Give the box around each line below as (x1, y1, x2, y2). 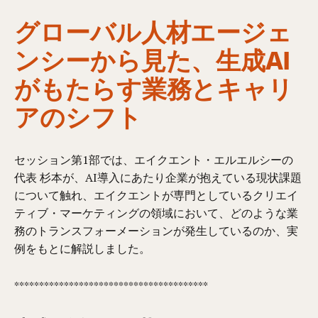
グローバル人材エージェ (14, 12, 292, 48)
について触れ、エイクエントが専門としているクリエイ (14, 187, 299, 203)
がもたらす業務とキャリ (14, 69, 294, 105)
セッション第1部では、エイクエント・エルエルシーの (14, 151, 294, 168)
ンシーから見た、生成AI (14, 40, 291, 77)
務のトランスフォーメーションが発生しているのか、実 (14, 222, 299, 238)
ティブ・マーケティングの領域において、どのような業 (14, 204, 299, 221)
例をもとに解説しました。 (14, 240, 151, 256)
